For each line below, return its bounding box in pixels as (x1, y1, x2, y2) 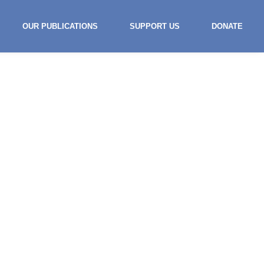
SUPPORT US (130, 22, 180, 31)
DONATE (212, 22, 243, 31)
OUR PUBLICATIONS (22, 22, 98, 31)
